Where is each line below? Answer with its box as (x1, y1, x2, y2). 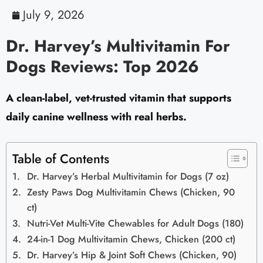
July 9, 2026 (23, 6, 85, 24)
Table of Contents (12, 150, 109, 168)
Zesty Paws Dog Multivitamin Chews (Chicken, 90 (27, 186, 235, 200)
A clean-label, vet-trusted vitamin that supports (6, 90, 231, 106)
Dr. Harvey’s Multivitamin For (6, 34, 230, 59)
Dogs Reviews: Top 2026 (6, 55, 199, 79)
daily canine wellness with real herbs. (6, 109, 187, 125)
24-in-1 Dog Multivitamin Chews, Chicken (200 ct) (27, 232, 236, 247)
